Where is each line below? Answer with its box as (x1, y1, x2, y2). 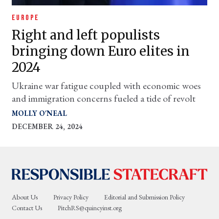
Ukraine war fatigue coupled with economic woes (12, 79, 201, 92)
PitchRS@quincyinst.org (58, 203, 122, 212)
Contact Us (12, 203, 42, 212)
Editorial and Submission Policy (104, 192, 185, 201)
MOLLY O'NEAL (12, 108, 67, 118)
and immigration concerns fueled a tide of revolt (12, 91, 196, 105)
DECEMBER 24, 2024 (12, 121, 83, 131)
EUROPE (12, 13, 40, 22)
